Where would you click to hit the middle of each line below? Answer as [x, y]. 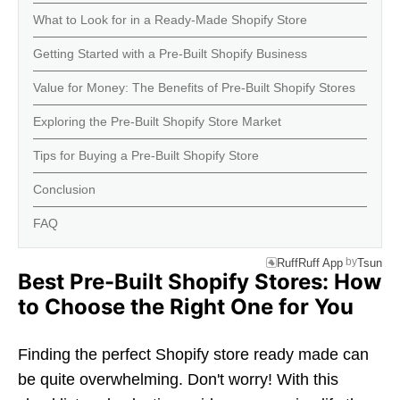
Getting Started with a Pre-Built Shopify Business [170, 54]
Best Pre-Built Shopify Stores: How [200, 282]
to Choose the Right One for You [186, 307]
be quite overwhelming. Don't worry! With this [178, 379]
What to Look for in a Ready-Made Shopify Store [170, 20]
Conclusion [64, 189]
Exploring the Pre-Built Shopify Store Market [157, 121]
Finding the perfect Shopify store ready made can [193, 354]
